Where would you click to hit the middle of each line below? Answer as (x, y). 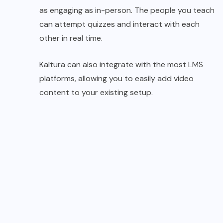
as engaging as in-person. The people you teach (127, 10)
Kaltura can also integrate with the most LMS (121, 65)
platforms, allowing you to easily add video (116, 79)
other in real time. (71, 38)
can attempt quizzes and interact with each (119, 24)
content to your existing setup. (96, 93)
